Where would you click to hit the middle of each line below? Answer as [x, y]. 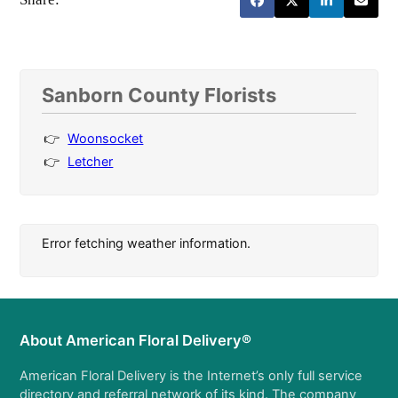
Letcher [91, 161]
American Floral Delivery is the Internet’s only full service [191, 375]
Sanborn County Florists [159, 95]
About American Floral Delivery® [136, 340]
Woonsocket [106, 138]
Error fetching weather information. [147, 243]
